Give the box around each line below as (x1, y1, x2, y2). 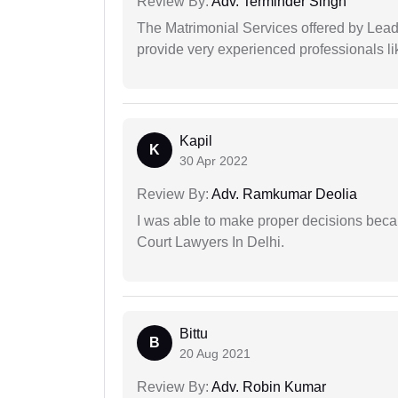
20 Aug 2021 (179, 346, 251, 361)
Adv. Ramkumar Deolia (209, 186, 357, 202)
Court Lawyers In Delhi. (137, 234, 284, 250)
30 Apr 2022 (179, 153, 248, 168)
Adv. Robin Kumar (209, 378, 326, 394)
